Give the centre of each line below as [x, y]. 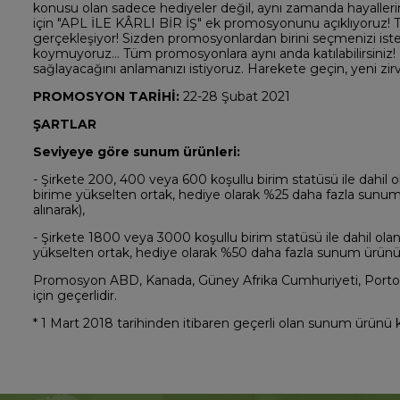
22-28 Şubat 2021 [234, 97]
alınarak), [58, 210]
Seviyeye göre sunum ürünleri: [140, 152]
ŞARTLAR [64, 125]
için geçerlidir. [75, 296]
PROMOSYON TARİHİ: [106, 97]
